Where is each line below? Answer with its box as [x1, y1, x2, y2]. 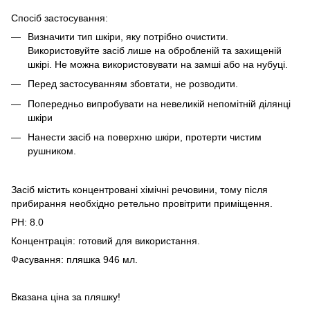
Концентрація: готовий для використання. [11, 235, 200, 246]
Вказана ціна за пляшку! [11, 291, 120, 302]
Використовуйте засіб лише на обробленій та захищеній [28, 45, 282, 56]
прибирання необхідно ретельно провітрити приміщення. [11, 197, 273, 209]
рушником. [28, 145, 76, 157]
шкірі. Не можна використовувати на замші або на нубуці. [28, 59, 288, 70]
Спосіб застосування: [11, 12, 108, 24]
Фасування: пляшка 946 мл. [11, 253, 138, 265]
